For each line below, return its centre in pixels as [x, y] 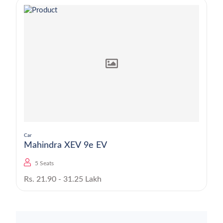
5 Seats [44, 163]
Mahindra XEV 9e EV [86, 145]
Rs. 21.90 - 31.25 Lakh [63, 179]
